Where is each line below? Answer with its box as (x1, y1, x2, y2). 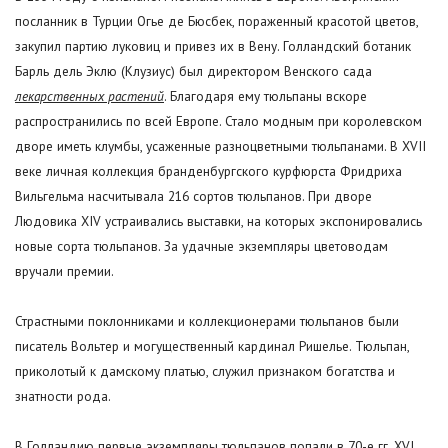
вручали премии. (15, 262, 114, 281)
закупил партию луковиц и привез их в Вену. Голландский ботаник (15, 37, 411, 56)
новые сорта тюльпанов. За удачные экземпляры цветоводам (15, 237, 388, 256)
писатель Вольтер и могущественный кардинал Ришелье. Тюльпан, (15, 337, 409, 356)
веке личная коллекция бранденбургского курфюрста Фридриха (15, 162, 402, 181)
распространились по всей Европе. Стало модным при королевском (15, 112, 422, 131)
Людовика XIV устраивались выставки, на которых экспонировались (15, 212, 422, 231)
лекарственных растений (15, 87, 164, 106)
